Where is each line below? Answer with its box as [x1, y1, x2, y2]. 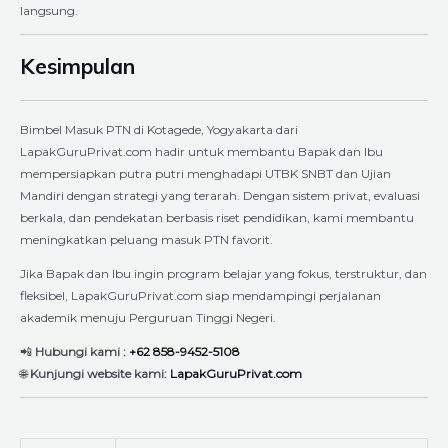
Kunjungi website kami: [30, 365, 167, 381]
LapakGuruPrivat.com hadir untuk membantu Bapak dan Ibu [20, 143, 383, 159]
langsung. [20, 2, 78, 18]
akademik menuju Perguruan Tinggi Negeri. [20, 309, 276, 325]
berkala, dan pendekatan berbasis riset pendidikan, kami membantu [20, 209, 414, 225]
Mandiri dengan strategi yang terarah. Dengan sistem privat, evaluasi [20, 187, 420, 203]
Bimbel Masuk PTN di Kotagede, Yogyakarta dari [20, 121, 298, 137]
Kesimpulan [20, 52, 135, 79]
